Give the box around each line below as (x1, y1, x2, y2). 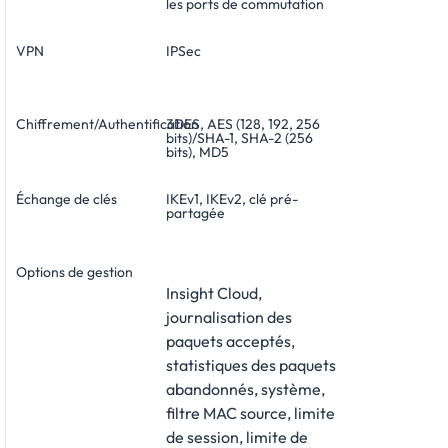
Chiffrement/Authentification (16, 114, 199, 133)
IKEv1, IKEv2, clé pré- (166, 189, 298, 208)
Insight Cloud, (166, 282, 262, 303)
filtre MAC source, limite (166, 402, 335, 423)
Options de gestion (16, 262, 133, 281)
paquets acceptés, (166, 330, 295, 351)
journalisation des (166, 306, 292, 327)
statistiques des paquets (166, 354, 336, 375)
